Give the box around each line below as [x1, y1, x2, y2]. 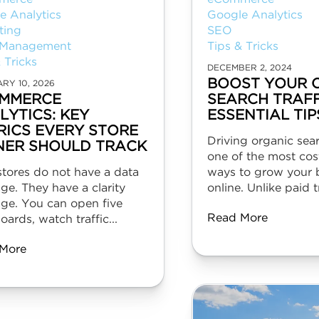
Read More [206, 213, 268, 224]
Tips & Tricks [206, 41, 278, 52]
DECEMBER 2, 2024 [206, 64, 292, 72]
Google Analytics [206, 10, 303, 21]
